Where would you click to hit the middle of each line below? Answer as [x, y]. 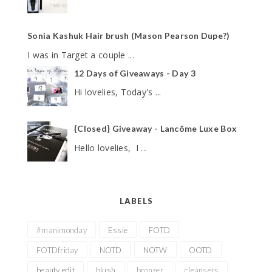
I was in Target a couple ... [81, 55]
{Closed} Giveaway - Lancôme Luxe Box [156, 129]
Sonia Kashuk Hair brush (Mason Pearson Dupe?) [129, 35]
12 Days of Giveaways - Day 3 [135, 73]
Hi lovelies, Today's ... [118, 92]
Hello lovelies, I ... [111, 148]
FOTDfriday [57, 250]
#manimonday [62, 230]
